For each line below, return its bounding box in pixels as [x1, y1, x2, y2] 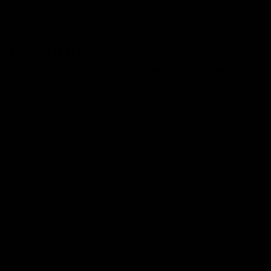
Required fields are [171, 64, 245, 75]
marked [9, 77, 41, 88]
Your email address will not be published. [9, 64, 169, 75]
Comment [9, 99, 47, 109]
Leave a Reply [9, 42, 105, 60]
